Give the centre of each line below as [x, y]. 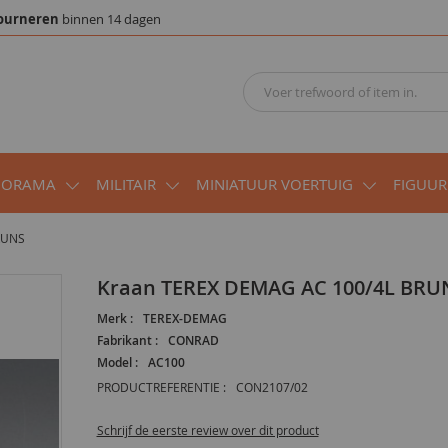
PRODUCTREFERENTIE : [161, 386]
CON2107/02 [271, 386]
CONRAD [193, 340]
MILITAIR [126, 183]
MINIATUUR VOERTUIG [274, 183]
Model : [117, 362]
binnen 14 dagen [110, 19]
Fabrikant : [127, 340]
